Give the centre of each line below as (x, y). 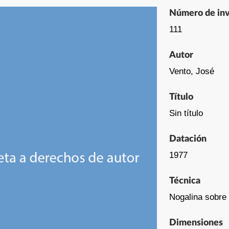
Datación (188, 139)
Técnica (185, 181)
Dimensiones (196, 223)
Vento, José (192, 71)
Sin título (186, 113)
